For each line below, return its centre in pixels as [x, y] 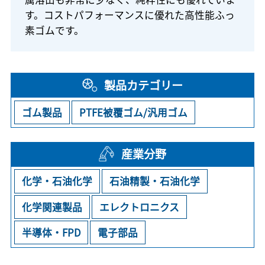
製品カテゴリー [144, 85]
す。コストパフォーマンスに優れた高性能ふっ [130, 14]
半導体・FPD [51, 233]
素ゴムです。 [54, 30]
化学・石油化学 [57, 181]
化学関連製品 [52, 207]
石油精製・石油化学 [155, 181]
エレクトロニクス [140, 207]
